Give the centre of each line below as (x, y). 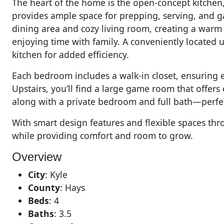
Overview (37, 156)
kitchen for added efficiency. (70, 54)
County (44, 187)
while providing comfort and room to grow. (102, 135)
